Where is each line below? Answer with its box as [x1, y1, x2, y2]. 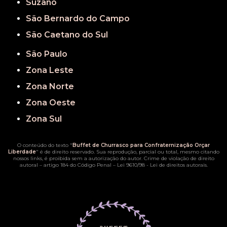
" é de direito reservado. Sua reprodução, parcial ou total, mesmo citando [35, 148, 219, 156]
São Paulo [31, 49, 68, 59]
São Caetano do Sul [31, 30, 108, 40]
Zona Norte [31, 82, 74, 92]
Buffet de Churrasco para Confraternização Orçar [72, 142, 210, 149]
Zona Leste [31, 65, 74, 75]
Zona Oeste [31, 98, 76, 108]
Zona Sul [31, 114, 62, 124]
